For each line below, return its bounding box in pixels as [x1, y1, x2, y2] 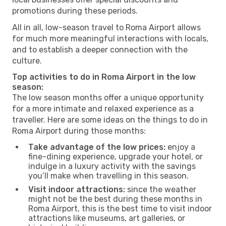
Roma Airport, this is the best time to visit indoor [28, 203, 212, 213]
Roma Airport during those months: [12, 126, 146, 136]
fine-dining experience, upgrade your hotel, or [28, 151, 203, 161]
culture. [12, 55, 42, 66]
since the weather [125, 184, 196, 194]
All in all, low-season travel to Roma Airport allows [12, 22, 201, 32]
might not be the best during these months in [28, 194, 202, 204]
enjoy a [165, 142, 195, 152]
